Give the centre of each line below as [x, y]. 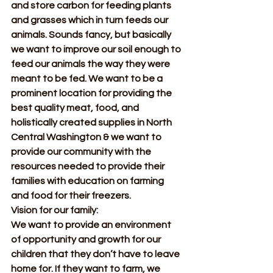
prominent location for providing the [92, 93]
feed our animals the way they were [91, 64]
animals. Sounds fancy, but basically [92, 35]
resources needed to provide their [89, 166]
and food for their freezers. [71, 196]
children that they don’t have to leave [96, 254]
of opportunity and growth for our [87, 239]
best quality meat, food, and [76, 108]
